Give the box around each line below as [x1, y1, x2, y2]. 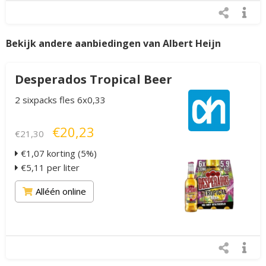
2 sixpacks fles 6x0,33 [15, 94, 106, 106]
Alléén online [36, 185, 86, 198]
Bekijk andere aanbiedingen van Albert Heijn [6, 37, 221, 50]
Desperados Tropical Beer [15, 71, 172, 88]
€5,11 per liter [18, 161, 80, 174]
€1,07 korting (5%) [18, 147, 97, 160]
